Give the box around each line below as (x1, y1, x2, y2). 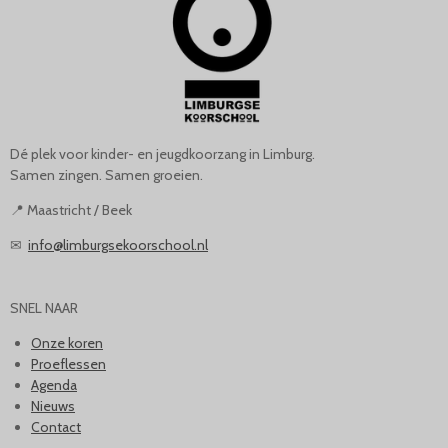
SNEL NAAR (10, 298, 78, 317)
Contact (31, 417, 81, 436)
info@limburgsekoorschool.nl (28, 235, 208, 254)
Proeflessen (31, 354, 106, 373)
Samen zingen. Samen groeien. (10, 165, 203, 184)
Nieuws (31, 396, 75, 415)
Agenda (31, 375, 77, 394)
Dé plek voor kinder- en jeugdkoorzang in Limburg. (10, 144, 315, 163)
